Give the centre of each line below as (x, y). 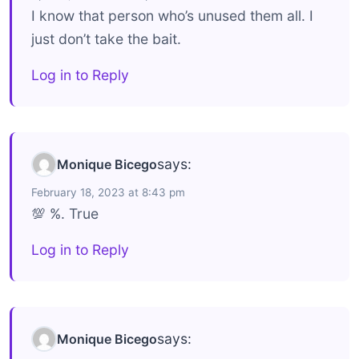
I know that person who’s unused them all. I (172, 15)
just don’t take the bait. (106, 38)
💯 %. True (65, 213)
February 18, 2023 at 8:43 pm (108, 192)
